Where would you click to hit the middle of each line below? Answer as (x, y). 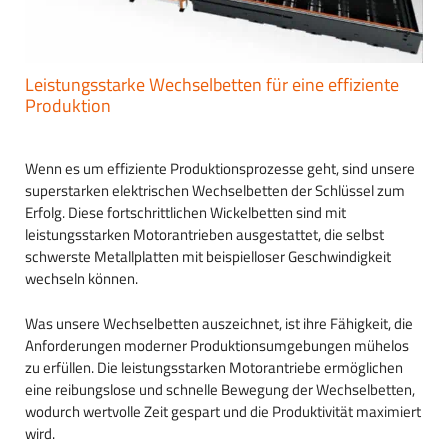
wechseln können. (81, 279)
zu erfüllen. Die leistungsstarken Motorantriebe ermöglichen (214, 367)
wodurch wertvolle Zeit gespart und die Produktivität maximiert (223, 411)
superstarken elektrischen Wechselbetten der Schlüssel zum (215, 191)
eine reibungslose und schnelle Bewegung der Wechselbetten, (220, 389)
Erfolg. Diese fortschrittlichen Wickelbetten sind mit (185, 213)
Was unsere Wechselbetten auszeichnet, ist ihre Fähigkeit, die (219, 323)
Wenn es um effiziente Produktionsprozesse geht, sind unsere (220, 169)
